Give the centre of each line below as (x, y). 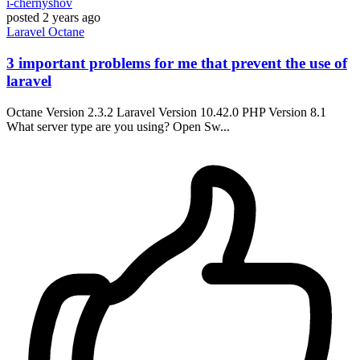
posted (23, 18)
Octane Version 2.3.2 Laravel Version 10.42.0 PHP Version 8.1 (166, 112)
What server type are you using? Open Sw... (118, 126)
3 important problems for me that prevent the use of (177, 63)
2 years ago (72, 18)
